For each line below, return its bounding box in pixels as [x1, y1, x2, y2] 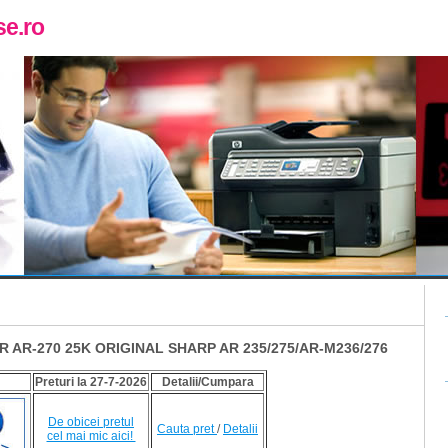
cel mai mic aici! [46, 429, 136, 444]
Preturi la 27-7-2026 [35, 375, 147, 390]
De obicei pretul [48, 415, 134, 430]
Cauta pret [157, 422, 217, 437]
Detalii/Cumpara [161, 375, 254, 390]
